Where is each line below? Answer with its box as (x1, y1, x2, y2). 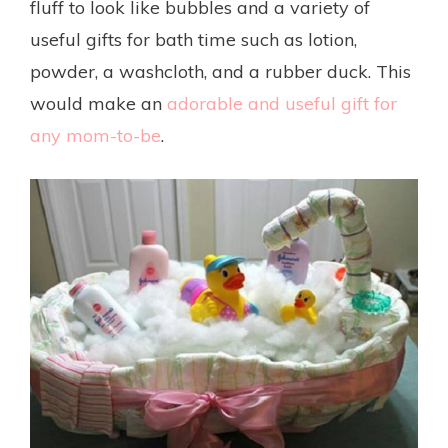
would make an (30, 91, 167, 115)
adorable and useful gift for (167, 91, 397, 115)
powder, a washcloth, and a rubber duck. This (30, 59, 411, 83)
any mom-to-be (30, 123, 161, 147)
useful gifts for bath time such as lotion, (30, 27, 357, 51)
